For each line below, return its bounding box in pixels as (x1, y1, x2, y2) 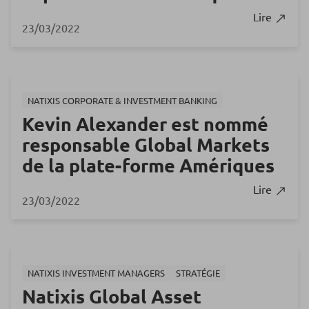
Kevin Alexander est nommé (22, 112, 268, 136)
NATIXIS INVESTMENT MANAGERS (28, 267, 165, 279)
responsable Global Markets (22, 132, 270, 157)
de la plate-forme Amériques (22, 153, 275, 177)
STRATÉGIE (176, 267, 220, 279)
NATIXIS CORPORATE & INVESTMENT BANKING (28, 94, 217, 107)
